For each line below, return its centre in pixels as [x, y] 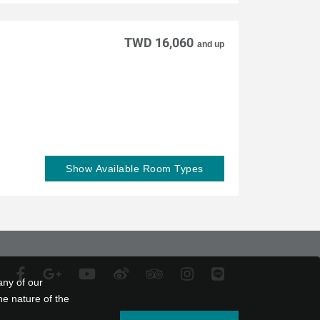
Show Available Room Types [135, 169]
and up [210, 44]
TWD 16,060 [159, 42]
